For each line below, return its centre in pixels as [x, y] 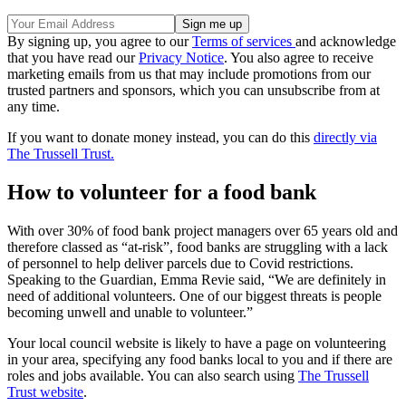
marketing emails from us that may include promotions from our [189, 74]
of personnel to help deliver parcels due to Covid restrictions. [180, 264]
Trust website [45, 392]
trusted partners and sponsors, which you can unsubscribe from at [193, 91]
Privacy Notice [181, 58]
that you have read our [73, 58]
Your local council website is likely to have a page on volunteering [197, 343]
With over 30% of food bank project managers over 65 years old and [203, 231]
